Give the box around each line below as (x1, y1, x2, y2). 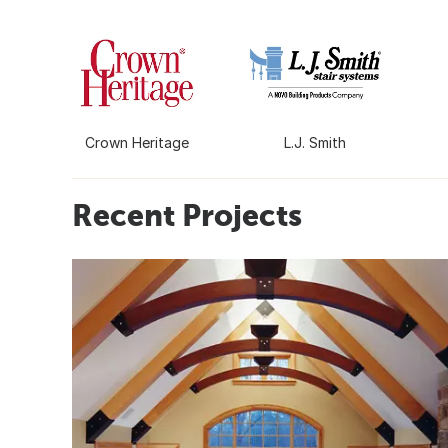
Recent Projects (72, 198, 302, 233)
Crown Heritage (85, 134, 190, 152)
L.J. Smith (284, 134, 347, 152)
